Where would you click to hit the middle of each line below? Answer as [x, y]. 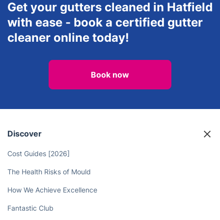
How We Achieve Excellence [52, 190]
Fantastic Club [30, 208]
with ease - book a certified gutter [105, 22]
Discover [25, 134]
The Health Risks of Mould [49, 172]
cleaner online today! [68, 38]
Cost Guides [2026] [39, 153]
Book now [110, 75]
